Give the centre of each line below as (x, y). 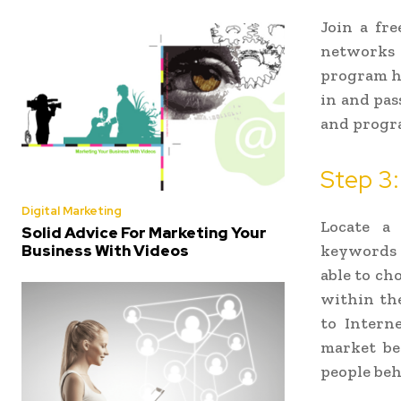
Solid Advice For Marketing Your (144, 232)
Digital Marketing (72, 210)
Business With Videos (105, 250)
